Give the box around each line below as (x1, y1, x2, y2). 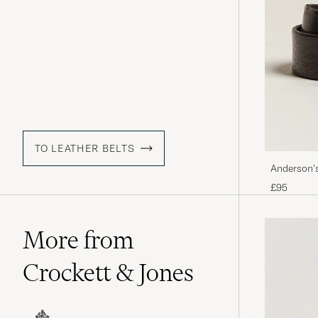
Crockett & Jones (23, 257, 194, 287)
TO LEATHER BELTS (35, 141, 135, 155)
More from (23, 224, 133, 255)
